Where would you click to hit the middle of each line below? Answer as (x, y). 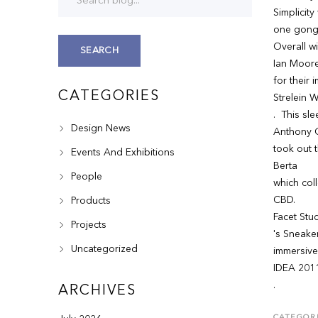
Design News (100, 128)
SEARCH (99, 51)
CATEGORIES (109, 97)
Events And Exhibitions (122, 153)
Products (90, 201)
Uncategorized (103, 249)
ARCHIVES (98, 291)
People (86, 177)
